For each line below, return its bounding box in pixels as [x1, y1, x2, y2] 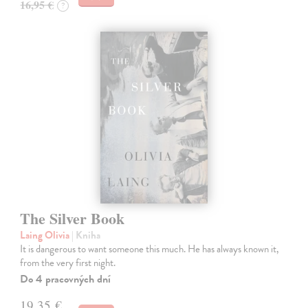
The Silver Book [20, 207, 125, 230]
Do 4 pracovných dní [20, 271, 111, 288]
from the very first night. [20, 255, 116, 271]
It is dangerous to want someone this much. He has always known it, [20, 241, 280, 257]
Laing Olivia [20, 228, 72, 243]
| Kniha [71, 228, 101, 243]
